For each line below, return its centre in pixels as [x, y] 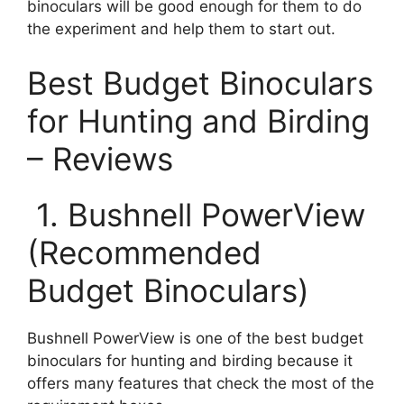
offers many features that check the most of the [201, 383]
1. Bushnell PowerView [196, 214]
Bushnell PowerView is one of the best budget [195, 338]
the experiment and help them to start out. [181, 29]
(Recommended [144, 252]
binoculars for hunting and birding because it [190, 360]
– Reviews [100, 158]
